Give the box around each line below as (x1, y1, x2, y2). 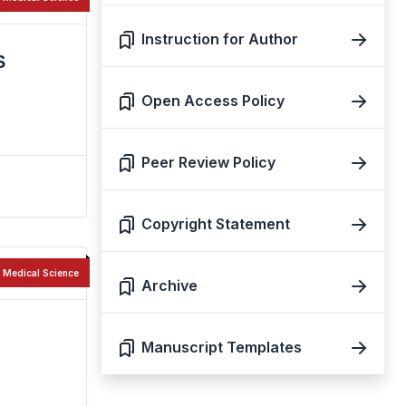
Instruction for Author (141, 30, 298, 48)
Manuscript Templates (141, 338, 302, 356)
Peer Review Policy (141, 153, 275, 171)
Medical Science (3, 267, 79, 278)
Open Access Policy (141, 92, 285, 110)
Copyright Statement (141, 215, 290, 233)
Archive (141, 276, 198, 295)
